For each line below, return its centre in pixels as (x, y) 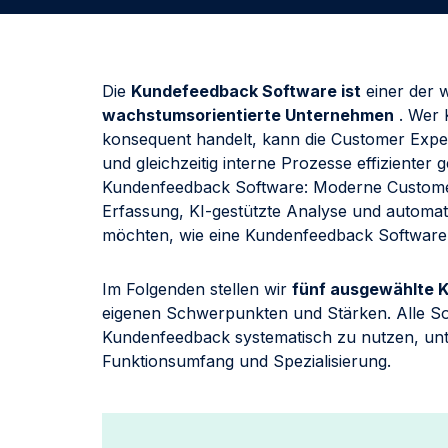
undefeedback (200, 91)
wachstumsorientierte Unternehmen (248, 115)
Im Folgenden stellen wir (197, 289)
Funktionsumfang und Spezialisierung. (246, 361)
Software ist (309, 91)
